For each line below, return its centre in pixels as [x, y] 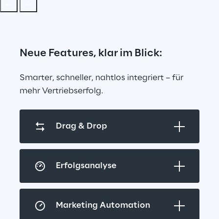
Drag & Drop [81, 126]
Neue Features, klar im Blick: [91, 54]
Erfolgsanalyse [86, 166]
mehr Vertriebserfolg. [61, 91]
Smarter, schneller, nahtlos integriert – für [102, 78]
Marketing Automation [103, 206]
